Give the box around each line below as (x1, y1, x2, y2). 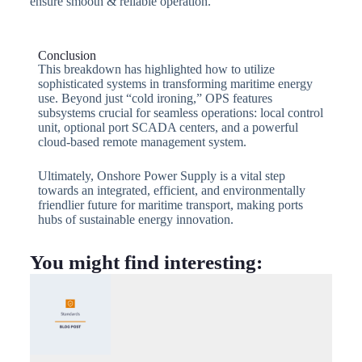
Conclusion (37, 48, 96, 62)
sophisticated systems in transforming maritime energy (37, 76, 313, 90)
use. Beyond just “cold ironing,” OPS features (37, 90, 272, 105)
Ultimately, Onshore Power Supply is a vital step (37, 168, 285, 183)
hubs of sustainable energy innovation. (37, 212, 234, 226)
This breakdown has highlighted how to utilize (37, 61, 275, 76)
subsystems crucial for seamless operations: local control (37, 105, 323, 120)
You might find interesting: (29, 250, 263, 273)
